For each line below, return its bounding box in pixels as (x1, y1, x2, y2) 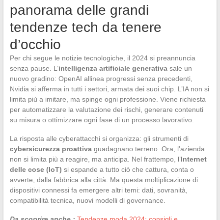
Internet (180, 155, 207, 163)
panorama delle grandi (9, 2, 149, 18)
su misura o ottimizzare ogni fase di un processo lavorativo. (9, 115, 194, 124)
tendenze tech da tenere (9, 19, 162, 35)
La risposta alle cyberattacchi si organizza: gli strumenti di (9, 134, 189, 142)
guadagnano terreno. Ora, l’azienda (91, 144, 205, 153)
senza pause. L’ (9, 64, 58, 72)
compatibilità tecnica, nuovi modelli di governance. (9, 196, 165, 204)
